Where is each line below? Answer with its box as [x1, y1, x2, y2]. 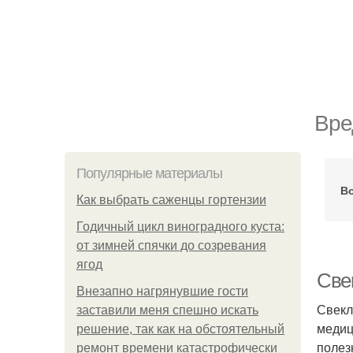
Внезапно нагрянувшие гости [76, 284, 248, 298]
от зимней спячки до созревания [76, 239, 266, 252]
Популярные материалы [76, 165, 222, 181]
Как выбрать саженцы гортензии [76, 193, 266, 206]
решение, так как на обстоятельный [76, 322, 284, 336]
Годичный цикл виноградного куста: [76, 220, 284, 233]
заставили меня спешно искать [76, 303, 258, 317]
